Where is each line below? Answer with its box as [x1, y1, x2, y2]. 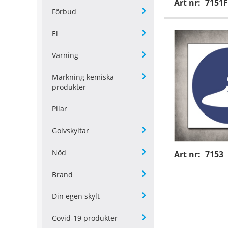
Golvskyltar [52, 126, 89, 136]
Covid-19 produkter [52, 213, 118, 223]
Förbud [52, 7, 76, 17]
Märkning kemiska [52, 72, 114, 82]
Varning [52, 50, 78, 61]
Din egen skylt [52, 191, 100, 202]
